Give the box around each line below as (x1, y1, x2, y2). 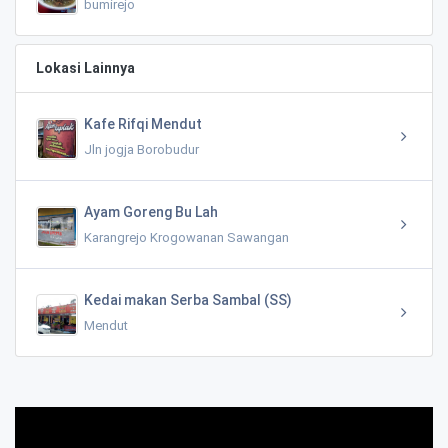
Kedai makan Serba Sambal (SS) (84, 291, 292, 308)
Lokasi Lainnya (36, 59, 135, 76)
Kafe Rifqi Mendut (84, 115, 202, 132)
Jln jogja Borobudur (84, 141, 199, 157)
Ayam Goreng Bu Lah (84, 203, 218, 220)
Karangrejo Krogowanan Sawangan (84, 229, 289, 245)
